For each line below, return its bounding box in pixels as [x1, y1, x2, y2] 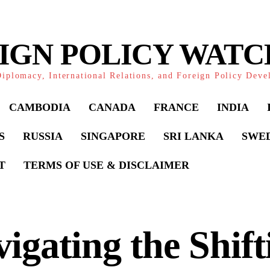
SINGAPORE [81, 130, 145, 142]
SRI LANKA [163, 130, 224, 142]
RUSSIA [23, 130, 63, 142]
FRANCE [154, 101, 199, 113]
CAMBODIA [9, 101, 71, 113]
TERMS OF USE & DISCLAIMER [24, 159, 189, 171]
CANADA [89, 101, 136, 113]
